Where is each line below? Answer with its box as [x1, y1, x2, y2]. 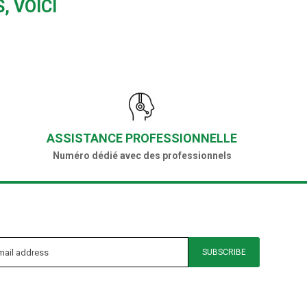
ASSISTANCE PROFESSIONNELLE [47, 131, 238, 146]
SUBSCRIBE [201, 247, 246, 258]
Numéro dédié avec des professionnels [52, 150, 232, 162]
